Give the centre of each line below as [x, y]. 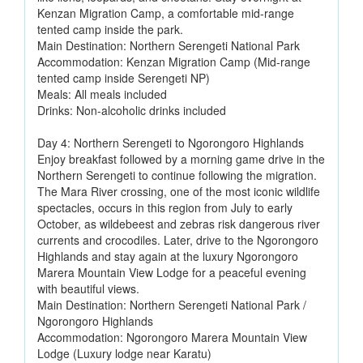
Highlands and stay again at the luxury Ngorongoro [168, 256]
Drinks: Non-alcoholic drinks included [132, 110]
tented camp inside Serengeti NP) [124, 78]
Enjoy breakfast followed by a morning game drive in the [181, 159]
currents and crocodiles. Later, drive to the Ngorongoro [178, 240]
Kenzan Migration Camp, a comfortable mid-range [166, 13]
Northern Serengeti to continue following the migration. [177, 175]
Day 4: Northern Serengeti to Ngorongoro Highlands [171, 143]
